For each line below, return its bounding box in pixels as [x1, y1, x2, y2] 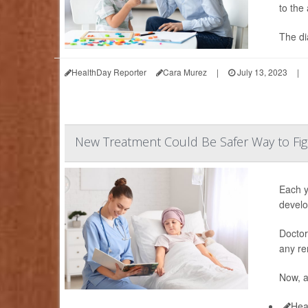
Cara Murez [163, 66, 207, 78]
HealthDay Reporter [71, 66, 146, 78]
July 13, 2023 [235, 66, 287, 78]
